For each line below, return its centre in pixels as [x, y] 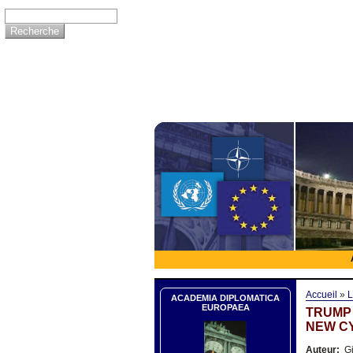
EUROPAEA [225, 307]
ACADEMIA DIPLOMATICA [225, 297]
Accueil [321, 294]
